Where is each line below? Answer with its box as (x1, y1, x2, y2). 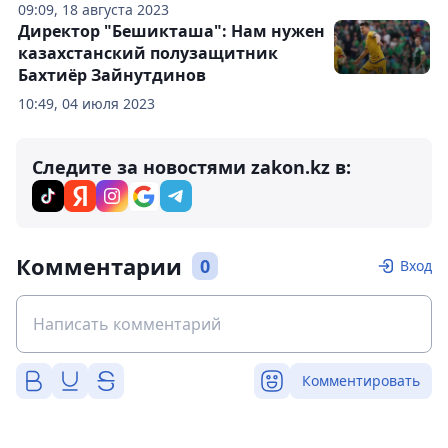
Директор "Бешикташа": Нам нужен (18, 20, 325, 42)
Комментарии (16, 251, 182, 281)
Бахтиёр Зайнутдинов (18, 64, 206, 86)
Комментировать (302, 371, 420, 390)
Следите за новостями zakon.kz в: (32, 155, 351, 179)
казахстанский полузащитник (18, 42, 278, 64)
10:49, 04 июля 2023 (18, 94, 155, 113)
